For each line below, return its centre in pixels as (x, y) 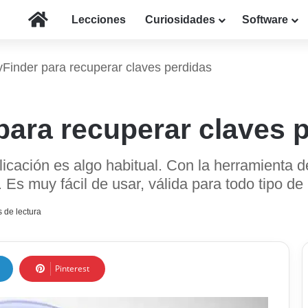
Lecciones (99, 20)
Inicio (62, 19)
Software (265, 20)
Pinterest (72, 269)
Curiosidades (180, 20)
